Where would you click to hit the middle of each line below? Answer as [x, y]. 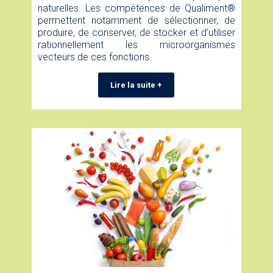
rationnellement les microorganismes [136, 44]
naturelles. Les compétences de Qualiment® [136, 8]
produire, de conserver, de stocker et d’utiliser [136, 32]
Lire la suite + [136, 85]
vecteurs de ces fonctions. [95, 57]
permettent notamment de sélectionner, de [136, 20]
